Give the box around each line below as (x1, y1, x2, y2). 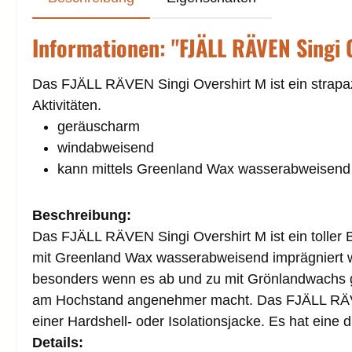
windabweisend (57, 139, 154, 156)
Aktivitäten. (32, 97, 101, 113)
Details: (32, 334, 83, 350)
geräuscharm (57, 118, 140, 134)
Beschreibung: (32, 207, 131, 223)
